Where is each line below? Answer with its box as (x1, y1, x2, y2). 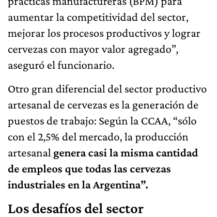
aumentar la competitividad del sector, (8, 10, 188, 23)
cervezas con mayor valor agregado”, (8, 42, 178, 55)
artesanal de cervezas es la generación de (8, 97, 199, 111)
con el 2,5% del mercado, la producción (8, 129, 188, 143)
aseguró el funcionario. (8, 58, 114, 71)
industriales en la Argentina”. (8, 177, 148, 191)
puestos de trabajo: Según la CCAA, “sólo (8, 113, 197, 127)
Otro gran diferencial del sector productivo (8, 81, 207, 95)
